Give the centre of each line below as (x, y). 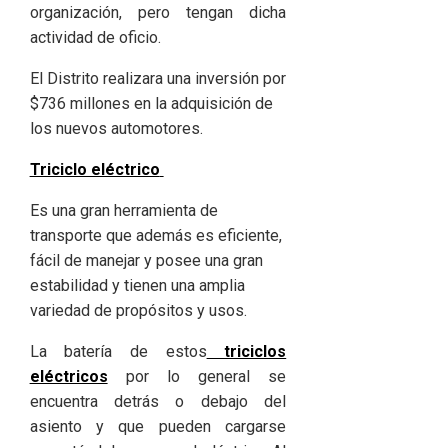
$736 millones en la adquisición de (151, 104)
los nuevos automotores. (116, 129)
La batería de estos (118, 352)
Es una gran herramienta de (123, 211)
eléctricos (68, 377)
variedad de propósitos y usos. (138, 311)
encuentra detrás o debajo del (158, 402)
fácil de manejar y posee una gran (146, 261)
